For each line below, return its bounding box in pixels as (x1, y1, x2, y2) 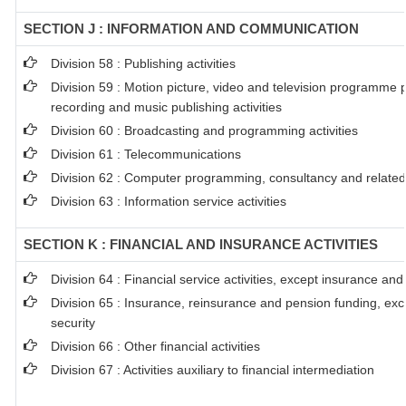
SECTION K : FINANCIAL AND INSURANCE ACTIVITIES (24, 237, 378, 252)
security (51, 315, 95, 330)
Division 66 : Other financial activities (51, 339, 260, 353)
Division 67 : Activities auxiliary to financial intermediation (51, 362, 374, 377)
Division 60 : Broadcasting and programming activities (51, 123, 358, 138)
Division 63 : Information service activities (51, 194, 286, 208)
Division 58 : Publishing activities (51, 56, 236, 71)
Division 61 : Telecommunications (51, 147, 241, 161)
